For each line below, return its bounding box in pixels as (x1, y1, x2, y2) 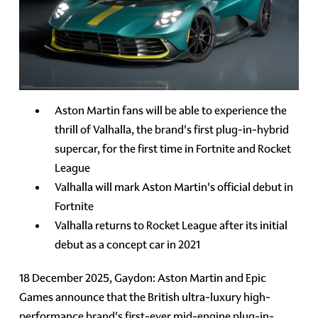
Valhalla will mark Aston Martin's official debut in (55, 179, 294, 194)
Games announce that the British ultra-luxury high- (19, 289, 271, 305)
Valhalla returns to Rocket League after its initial (55, 217, 288, 233)
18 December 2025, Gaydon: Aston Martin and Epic (19, 270, 267, 285)
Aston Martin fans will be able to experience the (55, 102, 287, 118)
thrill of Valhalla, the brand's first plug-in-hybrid (55, 121, 290, 137)
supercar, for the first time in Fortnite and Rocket (55, 141, 292, 156)
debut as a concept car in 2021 (55, 236, 201, 252)
